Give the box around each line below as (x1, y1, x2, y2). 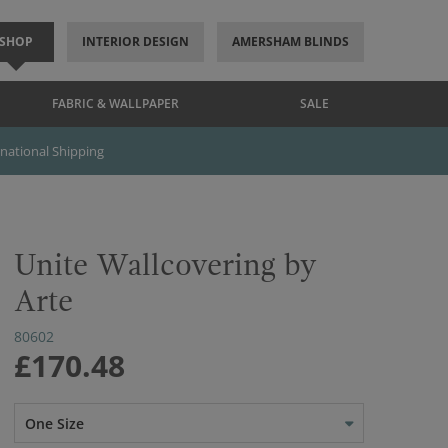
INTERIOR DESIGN (81, 33, 189, 50)
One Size (25, 414, 84, 433)
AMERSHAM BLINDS (231, 33, 349, 50)
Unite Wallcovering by (14, 248, 317, 283)
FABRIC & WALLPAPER (52, 95, 179, 112)
